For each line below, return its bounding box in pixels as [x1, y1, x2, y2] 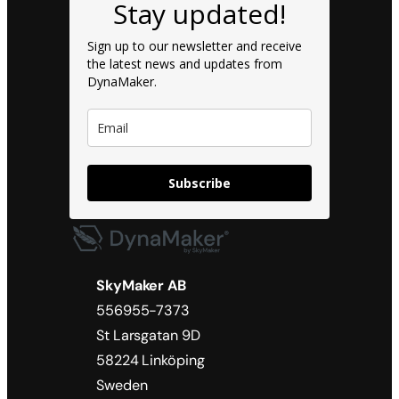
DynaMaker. [87, 73, 157, 91]
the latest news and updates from [87, 55, 282, 73]
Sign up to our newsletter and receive [87, 37, 302, 55]
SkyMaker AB [96, 276, 186, 296]
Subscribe [168, 175, 231, 192]
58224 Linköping [96, 351, 205, 370]
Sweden [96, 376, 148, 395]
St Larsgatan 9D [96, 326, 200, 346]
